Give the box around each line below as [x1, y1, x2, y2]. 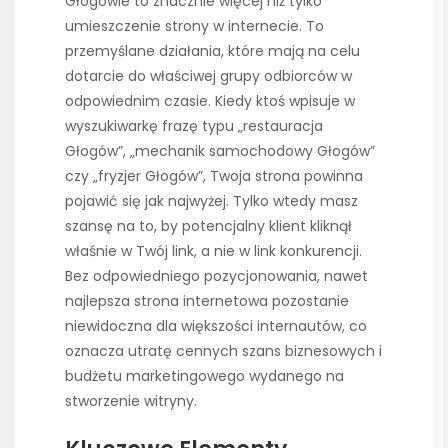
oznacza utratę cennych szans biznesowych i [65, 341, 382, 362]
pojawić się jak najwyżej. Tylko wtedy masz [65, 191, 358, 212]
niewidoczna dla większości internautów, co [65, 316, 367, 337]
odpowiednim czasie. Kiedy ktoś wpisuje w [65, 91, 355, 112]
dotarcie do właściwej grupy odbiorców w [65, 66, 352, 87]
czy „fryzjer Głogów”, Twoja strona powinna [65, 166, 363, 187]
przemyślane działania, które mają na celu [65, 41, 360, 62]
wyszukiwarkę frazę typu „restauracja [65, 116, 323, 137]
